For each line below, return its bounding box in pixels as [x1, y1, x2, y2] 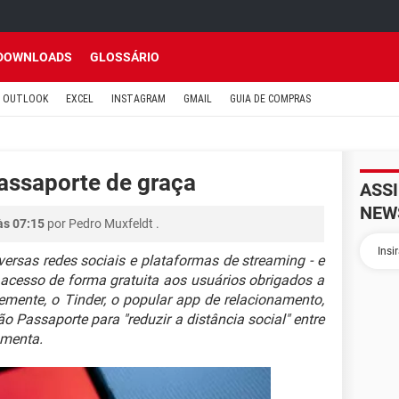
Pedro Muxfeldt [69, 216, 153, 231]
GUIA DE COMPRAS [230, 93, 311, 105]
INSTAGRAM [111, 93, 166, 105]
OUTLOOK [3, 93, 48, 105]
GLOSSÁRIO [90, 50, 159, 64]
